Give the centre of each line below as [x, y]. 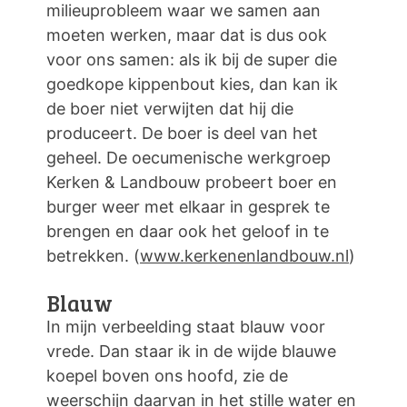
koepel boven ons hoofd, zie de [167, 375]
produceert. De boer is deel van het [182, 133]
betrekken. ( [93, 255]
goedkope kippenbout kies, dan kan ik [192, 84]
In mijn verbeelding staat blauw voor [186, 326]
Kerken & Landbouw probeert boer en [192, 182]
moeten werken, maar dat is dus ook [187, 35]
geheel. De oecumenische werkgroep [189, 157]
